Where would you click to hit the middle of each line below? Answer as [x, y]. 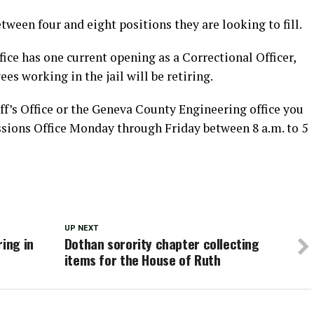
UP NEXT [81, 228]
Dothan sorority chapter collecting [162, 243]
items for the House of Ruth [142, 259]
